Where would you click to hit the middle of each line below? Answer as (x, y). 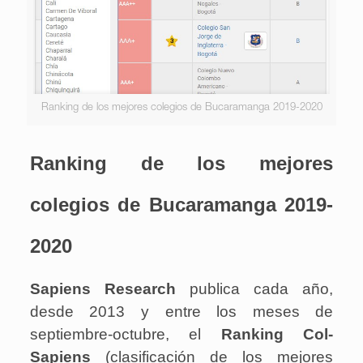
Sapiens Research (102, 289)
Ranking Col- (277, 335)
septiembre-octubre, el (125, 335)
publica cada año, (254, 289)
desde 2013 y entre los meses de (181, 312)
